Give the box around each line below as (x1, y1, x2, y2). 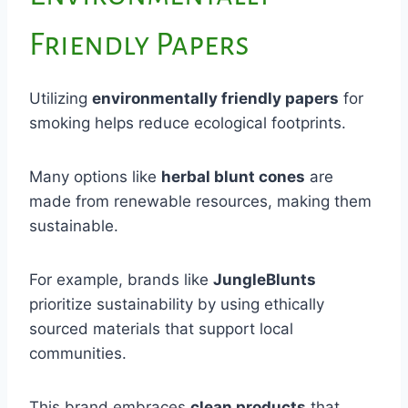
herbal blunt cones (161, 167, 305, 186)
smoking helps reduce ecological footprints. (29, 113, 346, 132)
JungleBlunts (213, 270, 316, 289)
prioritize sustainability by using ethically (29, 294, 324, 313)
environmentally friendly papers (92, 88, 339, 107)
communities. (29, 343, 127, 362)
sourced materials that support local (29, 319, 293, 338)
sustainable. (29, 216, 118, 235)
